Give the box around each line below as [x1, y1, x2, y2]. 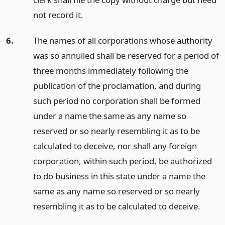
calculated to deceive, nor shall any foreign [33, 140, 197, 152]
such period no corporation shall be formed [33, 94, 200, 106]
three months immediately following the [33, 64, 188, 76]
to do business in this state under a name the [33, 170, 205, 182]
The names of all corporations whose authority [33, 34, 212, 46]
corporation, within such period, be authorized [33, 155, 212, 167]
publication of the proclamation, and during [33, 79, 201, 91]
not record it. [33, 9, 83, 21]
